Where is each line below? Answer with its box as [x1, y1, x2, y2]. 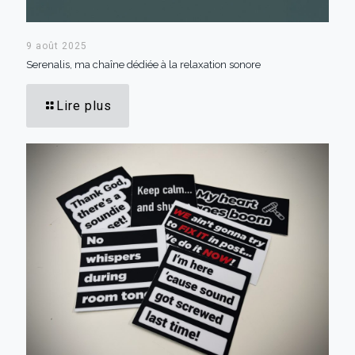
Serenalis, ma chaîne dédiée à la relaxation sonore [26, 58, 261, 71]
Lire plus [56, 97, 112, 113]
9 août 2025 [26, 40, 87, 52]
